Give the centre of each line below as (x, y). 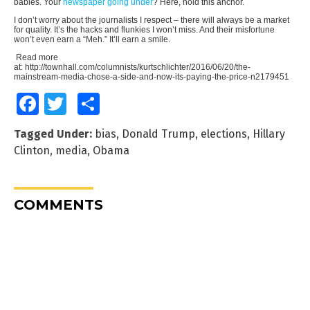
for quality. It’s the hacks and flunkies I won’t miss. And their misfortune (144, 30)
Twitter (79, 104)
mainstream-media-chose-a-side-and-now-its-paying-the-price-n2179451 (152, 77)
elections (224, 134)
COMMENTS (58, 205)
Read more (36, 58)
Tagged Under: (53, 134)
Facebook (57, 104)
